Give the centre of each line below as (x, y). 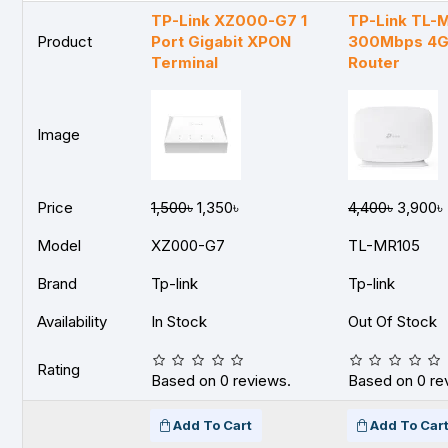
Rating (58, 369)
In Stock (179, 321)
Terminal (184, 62)
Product (64, 41)
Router (374, 62)
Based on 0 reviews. (221, 380)
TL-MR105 (384, 245)
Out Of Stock (392, 321)
